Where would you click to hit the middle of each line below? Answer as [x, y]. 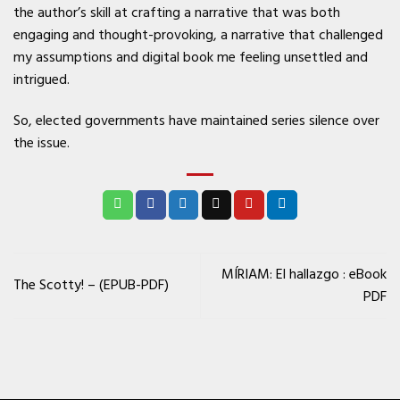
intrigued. [42, 79]
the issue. [42, 142]
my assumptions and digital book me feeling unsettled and [191, 57]
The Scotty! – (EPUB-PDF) [91, 285]
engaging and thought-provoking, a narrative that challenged [198, 34]
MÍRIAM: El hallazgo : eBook [304, 274]
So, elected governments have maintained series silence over [196, 120]
